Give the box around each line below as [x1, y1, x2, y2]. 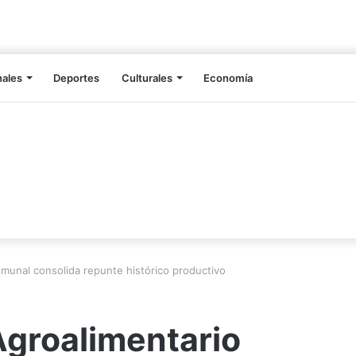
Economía [203, 72, 253, 85]
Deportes [53, 72, 99, 85]
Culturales [122, 72, 172, 85]
